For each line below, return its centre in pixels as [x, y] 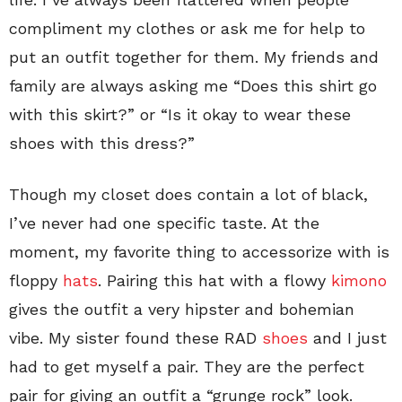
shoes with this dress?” [102, 143]
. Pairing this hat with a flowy [214, 280]
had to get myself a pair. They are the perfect [187, 367]
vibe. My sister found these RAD [135, 338]
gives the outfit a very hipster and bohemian [182, 309]
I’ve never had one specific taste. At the [164, 223]
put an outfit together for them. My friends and [194, 57]
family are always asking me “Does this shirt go [193, 86]
